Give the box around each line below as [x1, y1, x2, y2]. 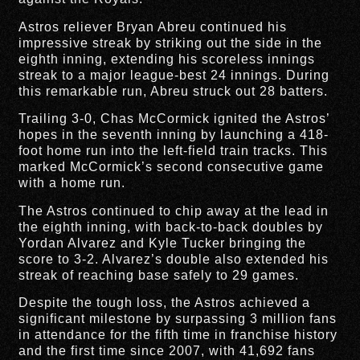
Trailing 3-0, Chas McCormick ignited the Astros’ [18, 112, 330, 126]
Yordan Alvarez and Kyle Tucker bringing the [18, 235, 307, 250]
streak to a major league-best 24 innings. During [18, 67, 330, 82]
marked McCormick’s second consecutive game [18, 160, 325, 174]
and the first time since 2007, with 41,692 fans [18, 343, 316, 358]
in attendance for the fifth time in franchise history [18, 327, 338, 342]
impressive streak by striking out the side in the [18, 35, 323, 50]
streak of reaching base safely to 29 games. [18, 268, 300, 282]
